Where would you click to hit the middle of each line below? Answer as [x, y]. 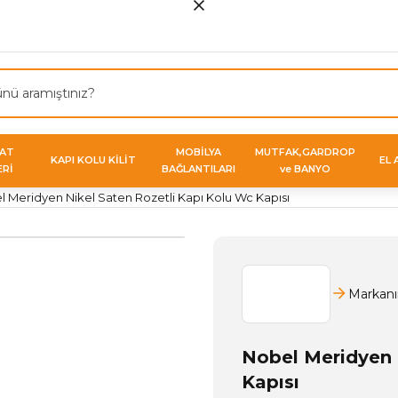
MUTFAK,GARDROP [305, 151]
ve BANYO [305, 168]
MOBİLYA [199, 151]
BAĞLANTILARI [199, 168]
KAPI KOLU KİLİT [93, 160]
